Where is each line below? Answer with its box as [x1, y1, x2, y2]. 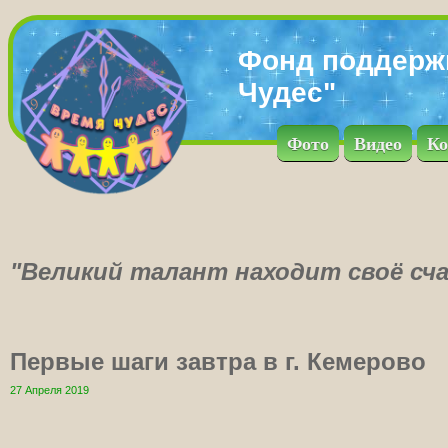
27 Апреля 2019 [10, 384, 89, 396]
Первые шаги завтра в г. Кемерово [10, 348, 426, 375]
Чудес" [238, 77, 336, 108]
